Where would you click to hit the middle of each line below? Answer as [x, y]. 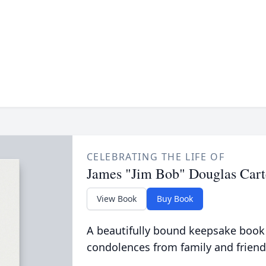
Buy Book [175, 199]
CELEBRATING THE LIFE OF [156, 157]
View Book [116, 199]
